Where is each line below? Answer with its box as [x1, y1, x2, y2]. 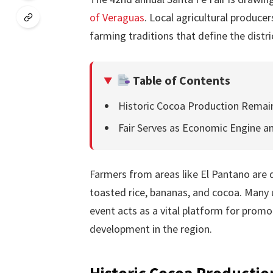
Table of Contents [130, 73, 231, 88]
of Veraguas [89, 10, 144, 24]
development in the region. [89, 222, 212, 236]
